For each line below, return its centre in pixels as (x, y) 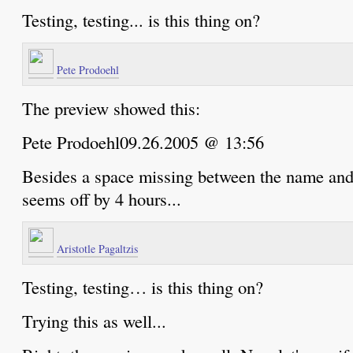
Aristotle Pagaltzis (97, 248)
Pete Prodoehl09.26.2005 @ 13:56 (143, 141)
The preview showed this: (111, 108)
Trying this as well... (94, 320)
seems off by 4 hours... (102, 198)
